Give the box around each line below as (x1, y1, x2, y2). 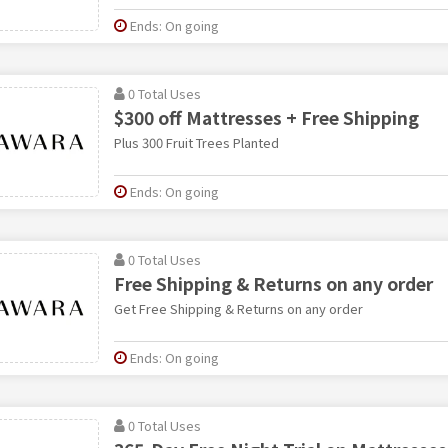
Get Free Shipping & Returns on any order (113, 298, 363, 318)
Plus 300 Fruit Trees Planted (113, 132, 279, 152)
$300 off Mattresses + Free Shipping (113, 104, 419, 130)
